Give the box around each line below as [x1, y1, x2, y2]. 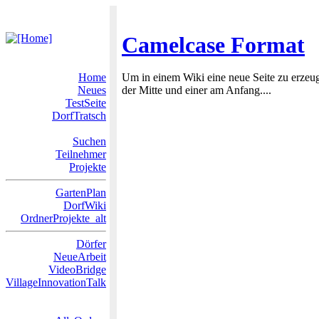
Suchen [73, 135, 106, 147]
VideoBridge [48, 263, 106, 276]
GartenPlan [56, 187, 106, 199]
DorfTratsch [52, 110, 106, 122]
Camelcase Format [122, 32, 305, 58]
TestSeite [66, 97, 106, 109]
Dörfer [76, 238, 106, 250]
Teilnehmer [56, 148, 106, 160]
